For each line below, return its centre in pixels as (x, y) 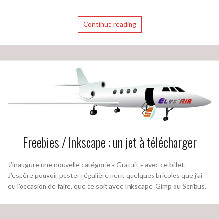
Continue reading (109, 24)
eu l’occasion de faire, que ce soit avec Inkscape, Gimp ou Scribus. (107, 186)
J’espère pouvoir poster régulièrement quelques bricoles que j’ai (105, 175)
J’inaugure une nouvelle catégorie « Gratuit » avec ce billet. (97, 164)
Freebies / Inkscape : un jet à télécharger (109, 142)
